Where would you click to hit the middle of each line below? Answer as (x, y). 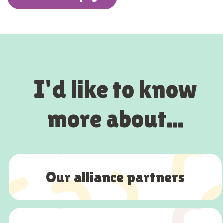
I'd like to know (115, 89)
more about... (115, 119)
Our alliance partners (115, 177)
